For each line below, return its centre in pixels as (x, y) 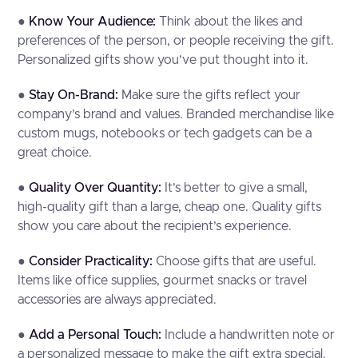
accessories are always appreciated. (117, 300)
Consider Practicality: (93, 261)
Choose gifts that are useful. (237, 261)
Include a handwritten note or (250, 335)
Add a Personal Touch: (97, 335)
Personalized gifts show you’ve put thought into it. (163, 60)
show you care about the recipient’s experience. (155, 226)
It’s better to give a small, (237, 188)
